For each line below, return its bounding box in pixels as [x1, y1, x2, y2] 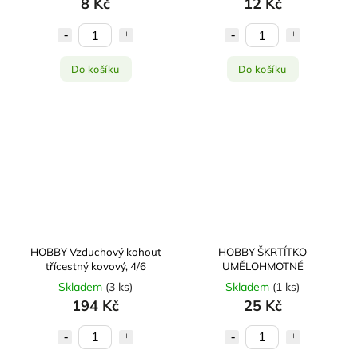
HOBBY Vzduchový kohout [30, 245, 161, 258]
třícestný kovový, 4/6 [45, 259, 146, 272]
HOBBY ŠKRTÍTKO [218, 245, 307, 258]
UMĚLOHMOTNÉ [221, 259, 304, 272]
